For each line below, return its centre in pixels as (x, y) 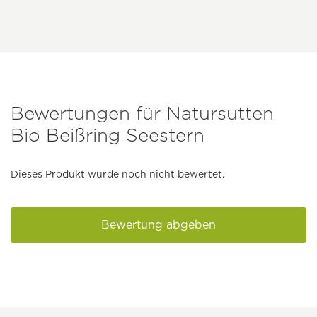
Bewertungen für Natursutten (142, 113)
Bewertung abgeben (158, 225)
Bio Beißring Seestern (108, 135)
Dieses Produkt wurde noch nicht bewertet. (117, 174)
